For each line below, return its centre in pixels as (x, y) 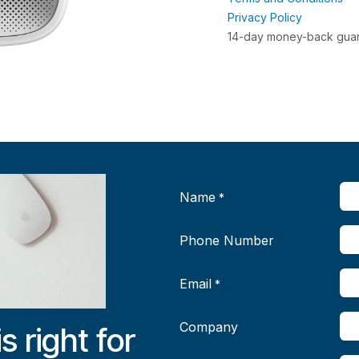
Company (209, 327)
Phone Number (227, 240)
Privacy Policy (265, 17)
